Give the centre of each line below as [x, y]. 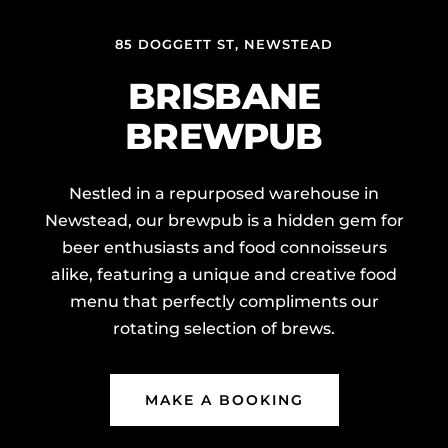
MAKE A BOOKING [224, 400]
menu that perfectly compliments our [224, 301]
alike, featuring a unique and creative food [224, 274]
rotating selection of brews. [224, 328]
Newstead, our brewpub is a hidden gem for [224, 220]
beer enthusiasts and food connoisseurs [224, 247]
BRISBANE [224, 96]
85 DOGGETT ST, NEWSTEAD [224, 44]
